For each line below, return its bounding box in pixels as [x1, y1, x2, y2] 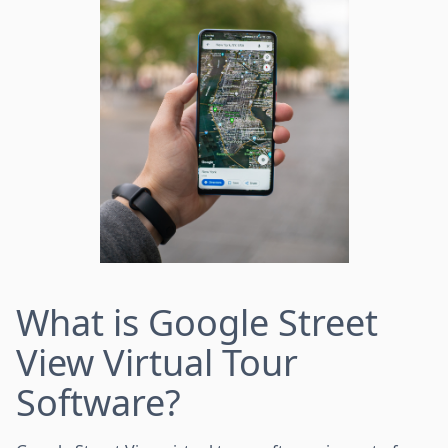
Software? [16, 377, 181, 427]
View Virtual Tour [16, 337, 298, 387]
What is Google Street [16, 297, 378, 347]
